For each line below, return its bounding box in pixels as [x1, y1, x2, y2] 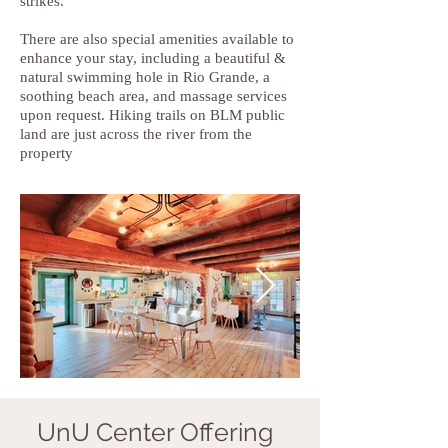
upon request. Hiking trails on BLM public [20, 107, 285, 123]
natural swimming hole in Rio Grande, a [20, 69, 270, 85]
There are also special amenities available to [20, 31, 294, 47]
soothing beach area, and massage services [20, 88, 287, 104]
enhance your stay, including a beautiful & [20, 50, 286, 66]
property [20, 145, 73, 161]
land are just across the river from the [20, 126, 252, 142]
